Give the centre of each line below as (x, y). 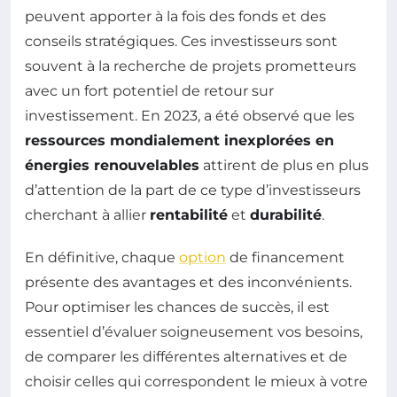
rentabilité (189, 214)
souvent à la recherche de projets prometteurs (191, 66)
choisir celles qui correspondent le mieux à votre (196, 381)
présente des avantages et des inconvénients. (188, 282)
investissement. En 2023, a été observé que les (190, 115)
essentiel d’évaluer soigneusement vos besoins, (194, 331)
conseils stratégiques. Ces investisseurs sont (181, 41)
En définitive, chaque (102, 257)
